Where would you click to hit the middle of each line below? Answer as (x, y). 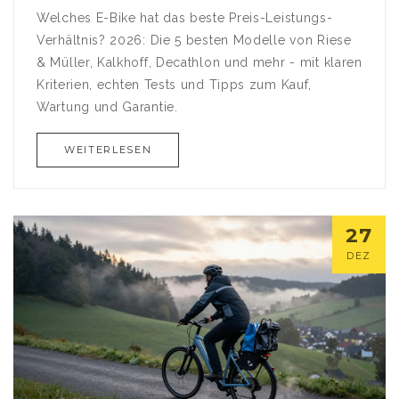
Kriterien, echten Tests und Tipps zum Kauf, (175, 85)
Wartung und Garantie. (107, 107)
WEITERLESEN (108, 150)
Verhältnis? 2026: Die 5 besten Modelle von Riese (194, 41)
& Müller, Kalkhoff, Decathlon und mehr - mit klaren (199, 63)
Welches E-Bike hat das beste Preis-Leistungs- (185, 18)
